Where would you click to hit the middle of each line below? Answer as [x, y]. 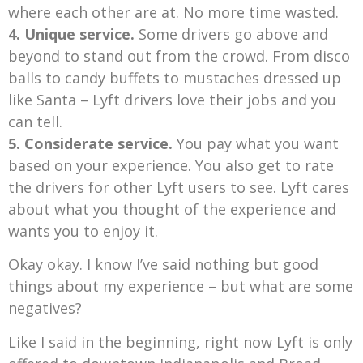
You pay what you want [258, 144]
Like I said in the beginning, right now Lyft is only [180, 342]
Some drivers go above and [233, 34]
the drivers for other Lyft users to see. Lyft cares [179, 188]
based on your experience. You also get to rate [171, 166]
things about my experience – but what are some [181, 286]
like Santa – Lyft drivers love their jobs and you [172, 100]
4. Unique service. [73, 34]
